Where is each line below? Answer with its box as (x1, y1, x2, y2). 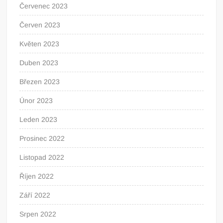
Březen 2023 (19, 77, 60, 86)
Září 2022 (19, 191, 51, 199)
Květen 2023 (19, 39, 60, 48)
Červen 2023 (19, 20, 61, 29)
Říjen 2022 (19, 172, 54, 180)
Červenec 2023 (19, 1, 68, 10)
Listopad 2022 (19, 153, 65, 161)
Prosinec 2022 (19, 134, 65, 142)
